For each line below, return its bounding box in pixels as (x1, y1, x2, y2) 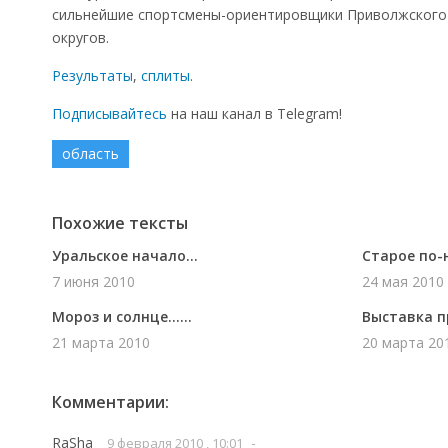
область (62, 144, 119, 163)
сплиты (141, 66, 190, 85)
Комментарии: (52, 391, 169, 413)
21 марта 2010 (52, 333, 150, 352)
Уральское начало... (52, 246, 198, 265)
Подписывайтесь (52, 104, 167, 123)
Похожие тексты (52, 212, 188, 234)
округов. (52, 28, 109, 47)
